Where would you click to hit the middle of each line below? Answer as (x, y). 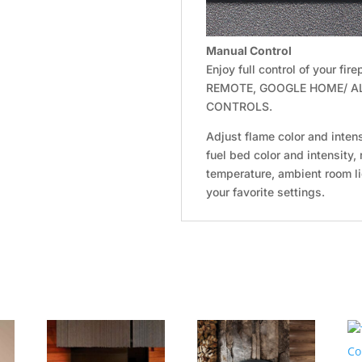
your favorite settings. (265, 192)
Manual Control (249, 50)
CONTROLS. (239, 106)
